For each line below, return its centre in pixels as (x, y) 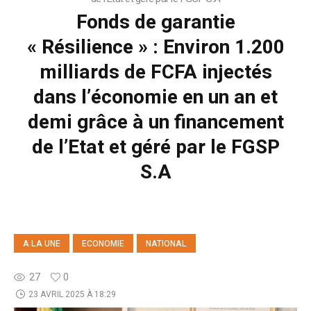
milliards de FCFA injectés (155, 73)
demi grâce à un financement (155, 123)
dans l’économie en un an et (155, 98)
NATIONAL (166, 244)
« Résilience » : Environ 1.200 (155, 48)
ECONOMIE (103, 244)
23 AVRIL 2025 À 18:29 (72, 294)
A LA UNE (42, 244)
